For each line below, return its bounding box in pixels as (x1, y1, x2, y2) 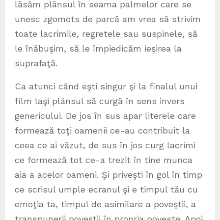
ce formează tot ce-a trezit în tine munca (15, 155, 192, 165)
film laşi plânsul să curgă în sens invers (15, 96, 185, 107)
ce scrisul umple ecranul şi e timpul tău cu (15, 184, 198, 195)
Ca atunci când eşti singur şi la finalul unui (15, 81, 197, 92)
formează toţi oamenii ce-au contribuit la (15, 125, 190, 136)
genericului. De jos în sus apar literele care (15, 110, 196, 121)
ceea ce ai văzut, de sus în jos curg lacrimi (15, 140, 195, 151)
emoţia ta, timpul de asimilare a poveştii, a (15, 199, 196, 210)
